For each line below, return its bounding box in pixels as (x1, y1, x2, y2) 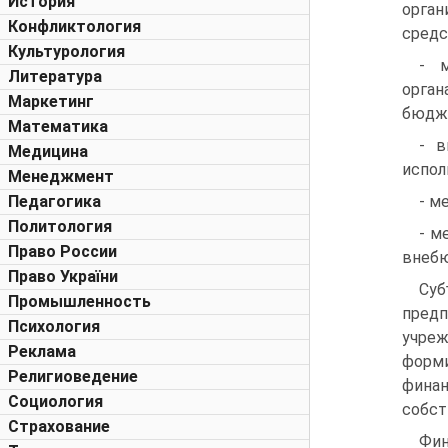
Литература (8, 67, 102, 86)
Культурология (8, 42, 125, 61)
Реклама (8, 342, 76, 361)
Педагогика (8, 192, 101, 211)
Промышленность (8, 292, 151, 311)
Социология (8, 392, 103, 411)
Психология (8, 317, 100, 336)
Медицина (8, 142, 88, 161)
